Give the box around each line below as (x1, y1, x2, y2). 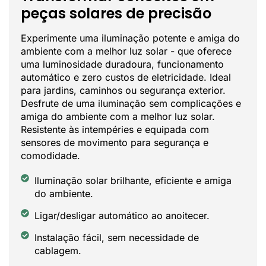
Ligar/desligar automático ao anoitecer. (34, 210, 210, 222)
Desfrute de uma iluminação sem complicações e (21, 97, 241, 110)
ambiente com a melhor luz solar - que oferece (21, 45, 232, 58)
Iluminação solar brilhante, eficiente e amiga (34, 175, 232, 187)
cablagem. (34, 245, 81, 257)
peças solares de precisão (21, 4, 211, 24)
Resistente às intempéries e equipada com (21, 123, 209, 136)
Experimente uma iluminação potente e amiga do (21, 32, 240, 45)
